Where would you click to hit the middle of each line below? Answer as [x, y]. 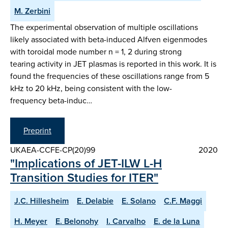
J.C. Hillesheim [41, 201]
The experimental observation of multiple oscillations [104, 27]
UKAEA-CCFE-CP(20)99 [53, 150]
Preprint [37, 131]
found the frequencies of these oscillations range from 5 [110, 76]
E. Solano [139, 201]
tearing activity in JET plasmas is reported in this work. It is [113, 64]
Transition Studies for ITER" [84, 178]
